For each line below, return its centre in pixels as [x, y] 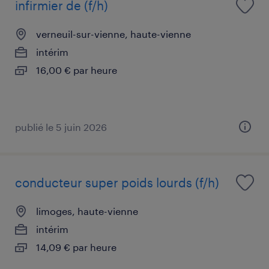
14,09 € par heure [76, 247]
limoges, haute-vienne [87, 211]
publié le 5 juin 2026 [61, 127]
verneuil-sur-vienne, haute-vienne [113, 34]
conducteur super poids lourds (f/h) [117, 182]
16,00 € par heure [77, 70]
